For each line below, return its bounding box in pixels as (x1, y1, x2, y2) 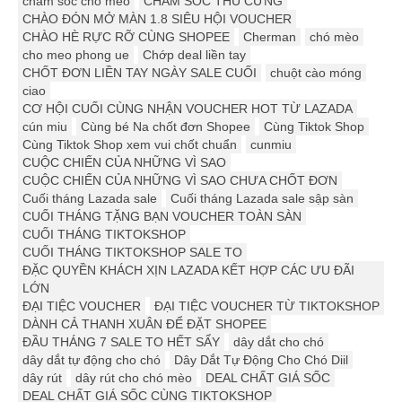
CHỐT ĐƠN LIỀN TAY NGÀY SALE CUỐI (22, 66, 257, 81)
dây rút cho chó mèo (75, 371, 192, 386)
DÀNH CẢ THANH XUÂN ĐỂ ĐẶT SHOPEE (22, 317, 267, 332)
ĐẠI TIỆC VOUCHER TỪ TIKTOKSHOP (154, 299, 380, 314)
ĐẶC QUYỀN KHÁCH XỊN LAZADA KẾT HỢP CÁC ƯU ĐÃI (22, 263, 354, 278)
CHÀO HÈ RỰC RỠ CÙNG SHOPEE (22, 30, 230, 45)
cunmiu (250, 137, 292, 153)
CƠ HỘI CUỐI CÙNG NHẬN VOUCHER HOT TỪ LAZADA (22, 101, 353, 117)
